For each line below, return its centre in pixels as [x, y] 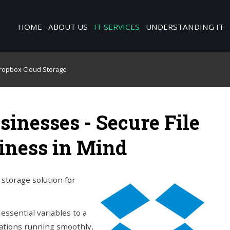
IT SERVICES [117, 27]
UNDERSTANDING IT [185, 27]
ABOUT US [68, 27]
